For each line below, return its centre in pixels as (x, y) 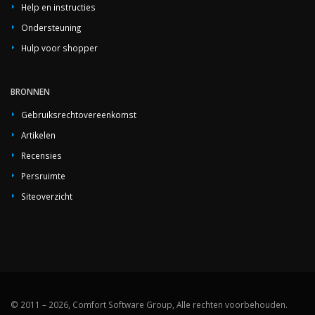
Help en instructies (58, 7)
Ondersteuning (51, 27)
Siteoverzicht (47, 196)
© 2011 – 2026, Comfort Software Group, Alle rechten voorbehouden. (149, 304)
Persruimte (43, 176)
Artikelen (38, 135)
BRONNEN (30, 91)
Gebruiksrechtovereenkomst (79, 115)
